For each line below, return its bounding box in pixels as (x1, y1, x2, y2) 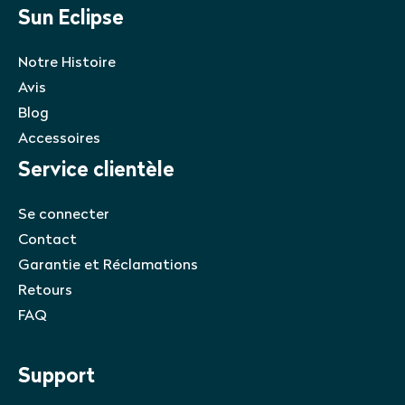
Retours (18, 283, 72, 298)
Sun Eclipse (18, 8, 124, 30)
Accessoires (18, 131, 100, 146)
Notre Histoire (18, 55, 116, 71)
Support (18, 366, 95, 388)
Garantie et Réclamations (18, 258, 198, 273)
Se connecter (18, 207, 109, 222)
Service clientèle (18, 160, 174, 182)
